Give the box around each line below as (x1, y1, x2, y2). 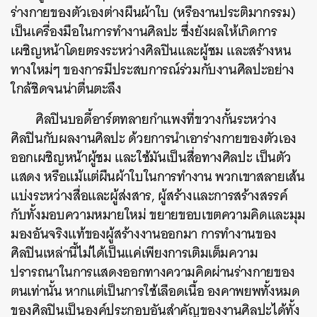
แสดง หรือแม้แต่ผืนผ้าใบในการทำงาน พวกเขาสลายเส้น (11, 165, 305, 188)
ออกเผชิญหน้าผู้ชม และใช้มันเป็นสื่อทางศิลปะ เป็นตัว (11, 146, 292, 169)
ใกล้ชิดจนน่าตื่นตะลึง (11, 77, 122, 100)
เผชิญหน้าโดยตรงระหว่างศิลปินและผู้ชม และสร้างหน (11, 39, 292, 62)
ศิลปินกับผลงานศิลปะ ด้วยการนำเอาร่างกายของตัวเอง (11, 127, 296, 150)
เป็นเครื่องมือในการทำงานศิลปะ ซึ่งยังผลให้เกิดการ (11, 20, 277, 43)
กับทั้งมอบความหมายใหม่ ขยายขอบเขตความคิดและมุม (11, 203, 306, 226)
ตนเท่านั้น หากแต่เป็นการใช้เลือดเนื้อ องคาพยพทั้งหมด (11, 279, 300, 303)
